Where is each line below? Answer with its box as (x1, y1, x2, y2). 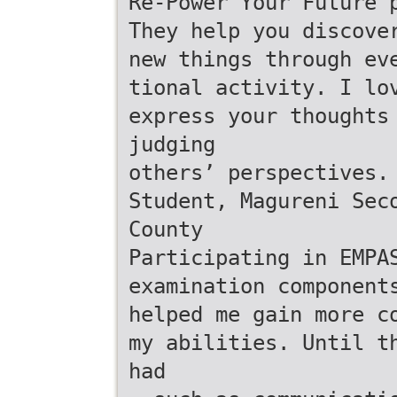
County (128, 217, 203, 242)
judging (128, 132, 215, 157)
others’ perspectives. (128, 160, 389, 185)
